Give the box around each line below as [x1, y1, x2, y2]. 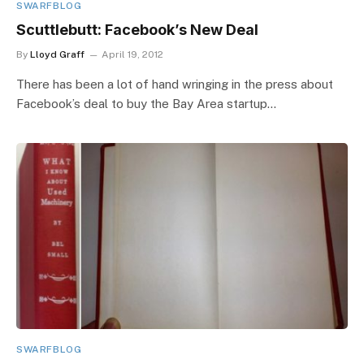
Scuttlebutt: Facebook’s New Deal [16, 20, 258, 38]
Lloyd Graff [30, 48, 84, 60]
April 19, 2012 [102, 48, 163, 60]
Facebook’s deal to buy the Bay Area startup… [16, 96, 276, 110]
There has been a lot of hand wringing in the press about [16, 76, 333, 91]
